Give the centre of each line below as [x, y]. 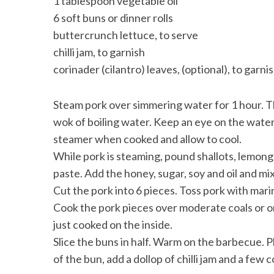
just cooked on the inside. [113, 224]
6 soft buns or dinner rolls [113, 17]
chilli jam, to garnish [99, 52]
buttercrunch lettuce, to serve [126, 35]
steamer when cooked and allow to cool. [147, 139]
